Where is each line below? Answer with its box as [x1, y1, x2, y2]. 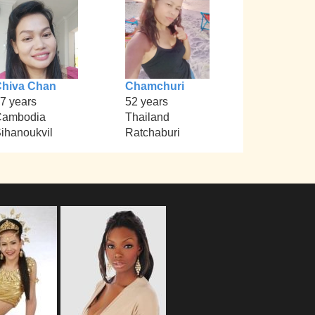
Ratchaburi [124, 127, 180, 139]
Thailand [124, 111, 169, 124]
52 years [124, 96, 168, 108]
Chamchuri [124, 80, 184, 93]
